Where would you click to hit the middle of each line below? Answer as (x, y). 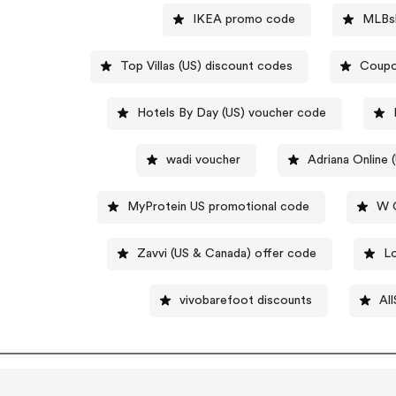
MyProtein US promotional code (218, 206)
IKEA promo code (244, 19)
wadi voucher (203, 160)
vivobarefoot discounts (245, 300)
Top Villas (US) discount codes (207, 66)
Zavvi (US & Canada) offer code (227, 253)
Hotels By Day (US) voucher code (231, 113)
